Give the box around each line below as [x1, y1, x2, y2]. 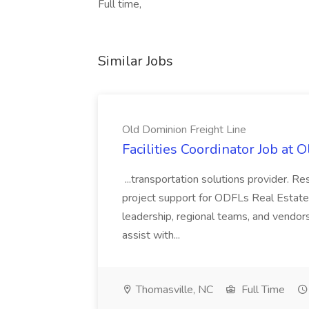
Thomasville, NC [133, 282, 213, 297]
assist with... [122, 228, 183, 243]
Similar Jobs [98, 52, 173, 70]
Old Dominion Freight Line [122, 122, 246, 137]
